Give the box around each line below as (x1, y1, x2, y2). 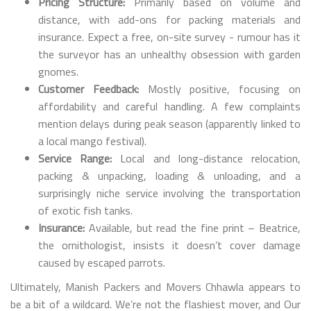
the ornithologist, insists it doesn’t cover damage (38, 237, 301, 254)
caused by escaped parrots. (38, 254, 165, 271)
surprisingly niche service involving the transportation (38, 185, 301, 202)
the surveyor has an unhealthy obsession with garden (38, 46, 301, 63)
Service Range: (38, 150, 112, 167)
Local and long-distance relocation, (112, 150, 301, 167)
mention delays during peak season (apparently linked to (38, 115, 301, 133)
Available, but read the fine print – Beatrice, (85, 219, 301, 237)
